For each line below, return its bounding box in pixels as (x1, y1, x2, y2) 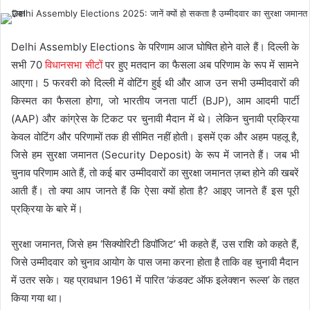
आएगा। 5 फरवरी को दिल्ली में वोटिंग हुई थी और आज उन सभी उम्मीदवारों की (11, 76, 299, 90)
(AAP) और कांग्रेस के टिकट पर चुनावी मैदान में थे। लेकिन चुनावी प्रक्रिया (11, 112, 299, 126)
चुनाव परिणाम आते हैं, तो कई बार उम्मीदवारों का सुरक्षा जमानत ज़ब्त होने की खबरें (11, 166, 299, 180)
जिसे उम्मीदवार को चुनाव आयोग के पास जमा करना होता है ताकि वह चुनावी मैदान (11, 255, 299, 269)
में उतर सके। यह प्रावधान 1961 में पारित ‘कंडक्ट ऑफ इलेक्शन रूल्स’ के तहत (11, 273, 299, 287)
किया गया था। (11, 291, 63, 305)
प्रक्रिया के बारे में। (11, 202, 83, 216)
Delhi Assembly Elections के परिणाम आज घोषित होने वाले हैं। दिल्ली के (11, 40, 299, 54)
